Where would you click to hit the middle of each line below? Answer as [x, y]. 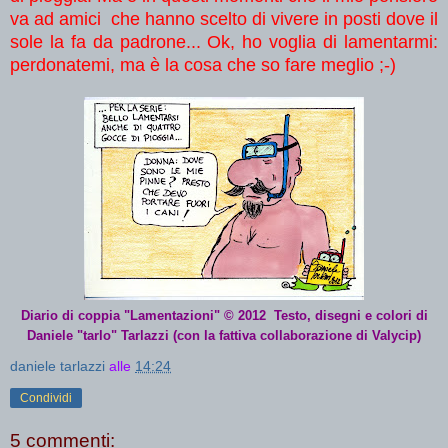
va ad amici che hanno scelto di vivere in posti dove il [224, 19]
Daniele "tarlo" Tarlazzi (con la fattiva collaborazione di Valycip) [224, 336]
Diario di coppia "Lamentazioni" [122, 316]
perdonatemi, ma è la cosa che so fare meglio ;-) [203, 65]
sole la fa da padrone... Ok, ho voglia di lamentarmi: [224, 42]
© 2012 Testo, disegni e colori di [325, 316]
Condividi [46, 398]
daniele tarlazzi [57, 366]
